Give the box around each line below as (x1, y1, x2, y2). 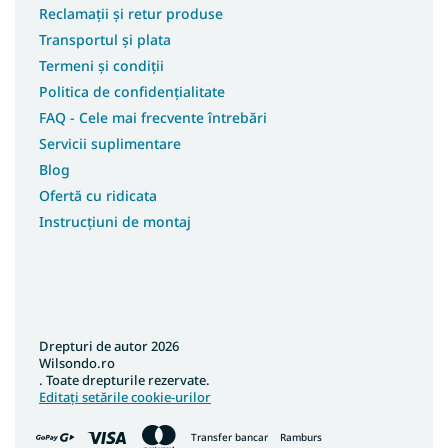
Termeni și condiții (39, 55, 164, 75)
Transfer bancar (191, 430, 268, 445)
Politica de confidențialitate (39, 81, 225, 101)
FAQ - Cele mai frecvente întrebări (39, 107, 267, 127)
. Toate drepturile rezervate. (39, 370, 210, 389)
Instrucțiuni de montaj (39, 211, 191, 231)
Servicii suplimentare (39, 133, 181, 153)
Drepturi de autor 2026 (39, 336, 179, 355)
